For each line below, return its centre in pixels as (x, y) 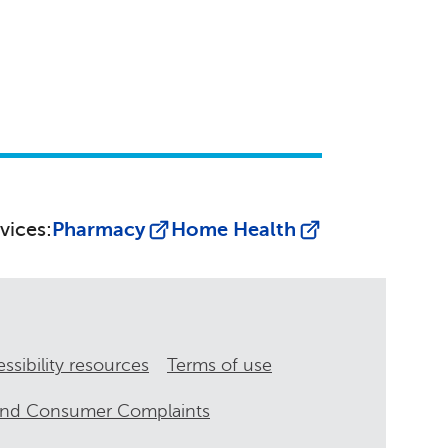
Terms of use (219, 364)
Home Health (233, 230)
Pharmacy (98, 230)
